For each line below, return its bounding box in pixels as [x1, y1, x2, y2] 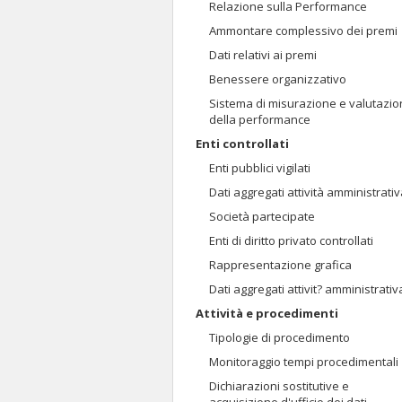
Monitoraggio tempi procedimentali [209, 354, 398, 370]
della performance [209, 111, 310, 127]
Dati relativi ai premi [209, 47, 317, 63]
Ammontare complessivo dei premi [209, 22, 398, 39]
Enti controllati [196, 135, 289, 152]
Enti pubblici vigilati [209, 160, 310, 176]
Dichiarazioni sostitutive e [209, 378, 349, 394]
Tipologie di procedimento [209, 329, 350, 345]
